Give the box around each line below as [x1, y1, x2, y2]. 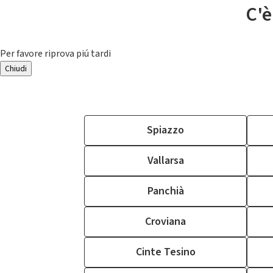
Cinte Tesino [135, 244, 196, 260]
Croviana [145, 214, 186, 229]
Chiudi [5, 63, 27, 74]
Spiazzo [147, 122, 184, 138]
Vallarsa [147, 153, 184, 168]
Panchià [147, 183, 184, 199]
